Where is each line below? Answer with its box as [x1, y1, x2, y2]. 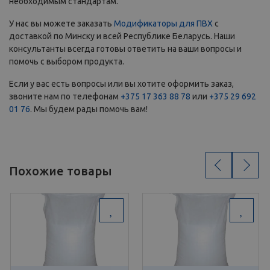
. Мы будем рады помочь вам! [30, 104, 148, 115]
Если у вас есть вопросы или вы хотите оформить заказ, [9, 79, 234, 89]
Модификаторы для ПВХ [114, 19, 213, 29]
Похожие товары [9, 164, 112, 178]
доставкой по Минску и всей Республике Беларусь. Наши [9, 31, 235, 42]
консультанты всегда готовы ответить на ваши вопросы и [9, 44, 242, 54]
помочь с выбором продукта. [9, 57, 124, 67]
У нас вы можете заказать [9, 19, 114, 29]
